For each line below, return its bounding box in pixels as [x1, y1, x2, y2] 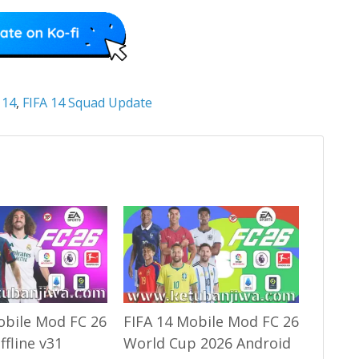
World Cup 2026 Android [123, 333, 291, 353]
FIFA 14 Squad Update [22, 93, 152, 111]
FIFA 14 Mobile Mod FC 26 [123, 312, 299, 332]
